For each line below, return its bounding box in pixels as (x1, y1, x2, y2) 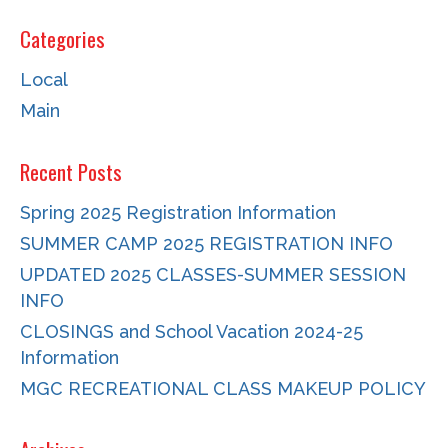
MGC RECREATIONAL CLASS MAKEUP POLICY (20, 378, 426, 399)
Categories (20, 23, 105, 54)
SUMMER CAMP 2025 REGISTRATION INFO (20, 233, 393, 254)
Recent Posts (20, 156, 122, 187)
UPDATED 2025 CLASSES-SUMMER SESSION (20, 264, 406, 285)
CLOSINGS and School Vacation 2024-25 (20, 321, 363, 342)
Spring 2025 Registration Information (20, 202, 336, 223)
